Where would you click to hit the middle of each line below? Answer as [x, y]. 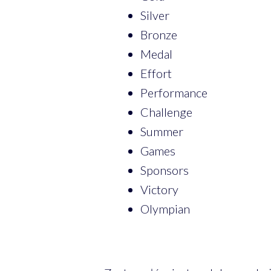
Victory [159, 189]
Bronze [158, 34]
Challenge [166, 112]
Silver [155, 15]
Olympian [165, 208]
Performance [174, 92]
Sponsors [164, 170]
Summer [162, 131]
